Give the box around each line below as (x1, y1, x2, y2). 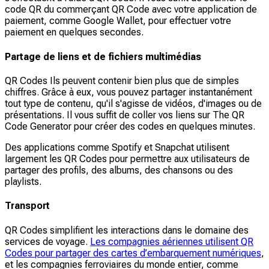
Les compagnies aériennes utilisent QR (90, 235, 253, 247)
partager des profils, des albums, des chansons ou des (5, 165, 233, 176)
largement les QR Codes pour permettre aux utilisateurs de (5, 153, 250, 165)
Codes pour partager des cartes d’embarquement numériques (5, 247, 261, 259)
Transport (5, 200, 50, 212)
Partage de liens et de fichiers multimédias (5, 50, 201, 62)
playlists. (5, 176, 41, 187)
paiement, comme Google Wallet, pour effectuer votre (5, 15, 231, 27)
